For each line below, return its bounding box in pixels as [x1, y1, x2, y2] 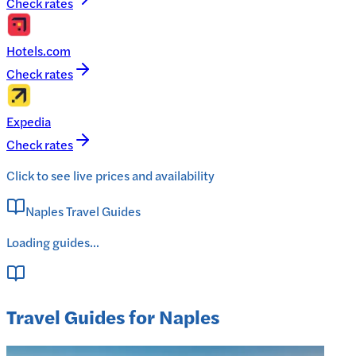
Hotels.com [6, 41, 71, 60]
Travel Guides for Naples [6, 302, 219, 330]
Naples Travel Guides [25, 201, 141, 220]
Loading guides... [6, 232, 99, 251]
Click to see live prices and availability [6, 165, 215, 184]
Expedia [6, 111, 51, 130]
